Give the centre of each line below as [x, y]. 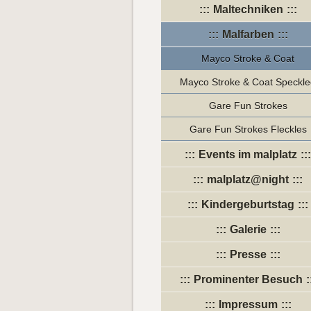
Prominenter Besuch [248, 279]
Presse [248, 254]
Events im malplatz [248, 154]
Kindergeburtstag [248, 204]
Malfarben [248, 34]
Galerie [248, 229]
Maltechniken [248, 9]
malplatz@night [248, 179]
